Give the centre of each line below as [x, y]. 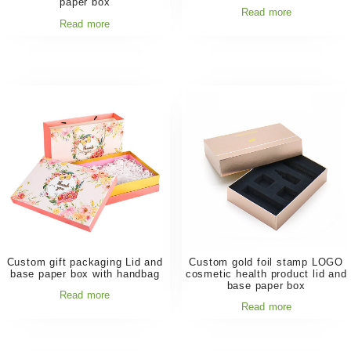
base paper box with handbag [85, 273]
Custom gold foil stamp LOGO [266, 262]
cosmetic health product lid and [266, 273]
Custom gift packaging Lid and [85, 262]
